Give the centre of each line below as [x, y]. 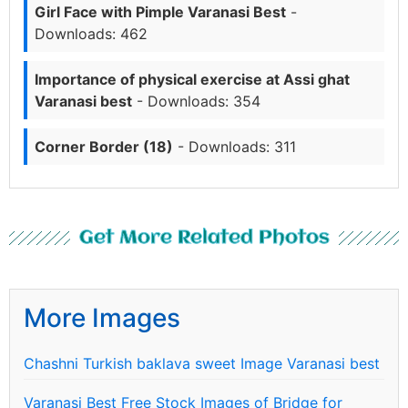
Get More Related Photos [204, 238]
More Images [102, 317]
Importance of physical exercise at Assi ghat [192, 79]
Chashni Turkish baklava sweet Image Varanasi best [202, 363]
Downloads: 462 [91, 33]
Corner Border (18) [104, 146]
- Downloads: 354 [196, 101]
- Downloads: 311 [235, 146]
